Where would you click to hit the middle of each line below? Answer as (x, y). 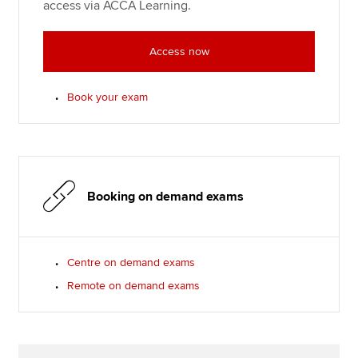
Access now (179, 51)
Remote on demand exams (134, 285)
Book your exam (108, 97)
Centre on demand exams (131, 262)
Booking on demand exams (166, 196)
